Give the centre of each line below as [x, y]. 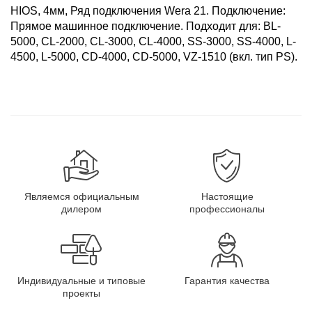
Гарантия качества [227, 281]
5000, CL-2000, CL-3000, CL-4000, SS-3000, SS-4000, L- [153, 42]
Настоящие [227, 197]
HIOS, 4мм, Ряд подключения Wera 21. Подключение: [148, 11]
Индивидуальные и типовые [81, 281]
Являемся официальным [81, 197]
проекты [81, 294]
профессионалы [227, 209]
